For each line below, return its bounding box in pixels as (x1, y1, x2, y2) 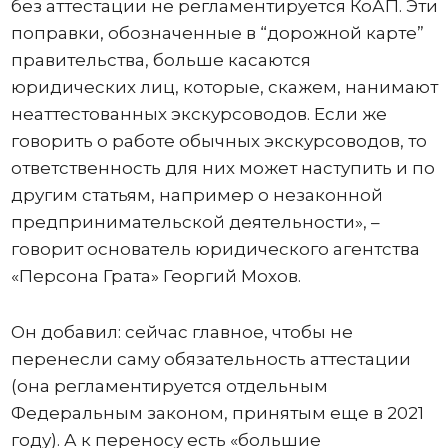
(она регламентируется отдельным (10, 375, 328, 396)
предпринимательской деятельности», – (10, 211, 380, 232)
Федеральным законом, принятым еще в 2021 (10, 402, 424, 423)
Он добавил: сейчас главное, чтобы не (10, 321, 353, 342)
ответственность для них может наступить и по (10, 157, 435, 178)
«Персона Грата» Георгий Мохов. (10, 265, 305, 286)
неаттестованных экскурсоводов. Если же (10, 103, 387, 124)
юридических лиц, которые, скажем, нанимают (10, 76, 438, 97)
